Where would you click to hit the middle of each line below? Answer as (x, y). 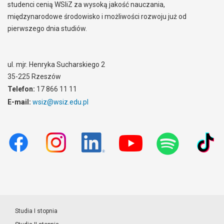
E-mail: (19, 102)
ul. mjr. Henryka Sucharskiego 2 (56, 65)
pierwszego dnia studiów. (47, 29)
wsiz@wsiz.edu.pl (60, 102)
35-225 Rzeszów (34, 77)
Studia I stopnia (36, 211)
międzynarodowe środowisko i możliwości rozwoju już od (97, 17)
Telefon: (21, 89)
